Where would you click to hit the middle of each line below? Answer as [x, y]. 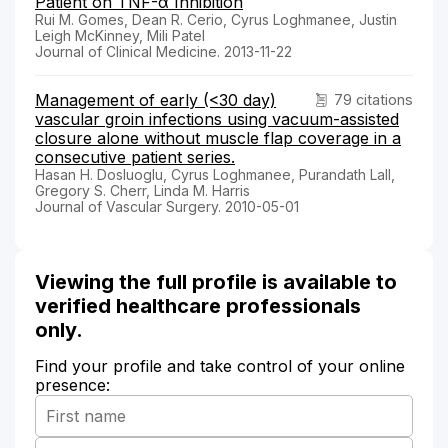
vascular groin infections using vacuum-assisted [217, 118]
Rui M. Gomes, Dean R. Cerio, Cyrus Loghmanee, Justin [216, 19]
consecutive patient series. [135, 156]
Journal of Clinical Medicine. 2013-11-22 [163, 51]
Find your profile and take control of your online [220, 365]
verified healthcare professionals [198, 305]
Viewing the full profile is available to [216, 281]
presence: [72, 384]
